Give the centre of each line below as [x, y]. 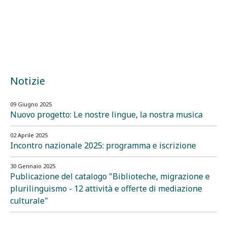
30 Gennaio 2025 [33, 166]
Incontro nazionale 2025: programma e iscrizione [103, 146]
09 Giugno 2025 [31, 104]
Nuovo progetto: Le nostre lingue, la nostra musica [106, 115]
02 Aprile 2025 [29, 135]
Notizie [28, 81]
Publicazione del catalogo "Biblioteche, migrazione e [110, 177]
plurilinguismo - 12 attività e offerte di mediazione [106, 189]
